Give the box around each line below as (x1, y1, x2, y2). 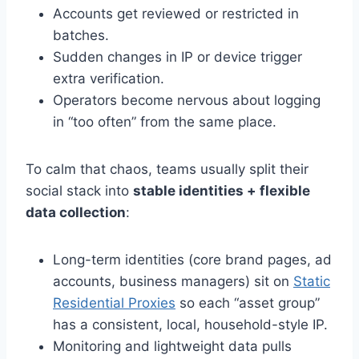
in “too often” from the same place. (53, 114, 276, 131)
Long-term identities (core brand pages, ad (53, 252, 332, 268)
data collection (26, 204, 126, 221)
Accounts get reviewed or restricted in (53, 6, 299, 22)
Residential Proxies (53, 295, 175, 312)
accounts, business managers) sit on (53, 273, 293, 290)
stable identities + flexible (133, 183, 310, 200)
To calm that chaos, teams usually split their (26, 161, 309, 178)
